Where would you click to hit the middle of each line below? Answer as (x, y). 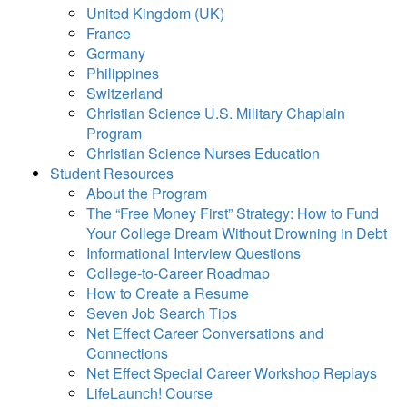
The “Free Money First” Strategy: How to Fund (233, 213)
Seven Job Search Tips (162, 313)
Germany (116, 53)
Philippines (123, 73)
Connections (127, 353)
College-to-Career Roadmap (178, 273)
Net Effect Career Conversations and (205, 333)
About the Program (147, 193)
